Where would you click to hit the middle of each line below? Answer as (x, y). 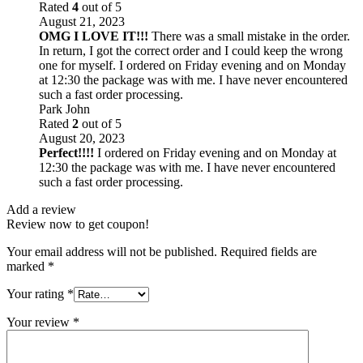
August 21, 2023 (82, 22)
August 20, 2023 (82, 139)
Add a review (41, 210)
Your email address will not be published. (112, 252)
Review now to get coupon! (78, 224)
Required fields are (269, 252)
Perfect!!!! (66, 153)
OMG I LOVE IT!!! (94, 36)
